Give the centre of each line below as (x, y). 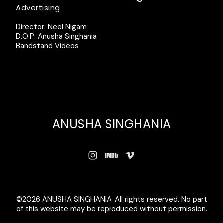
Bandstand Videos (47, 46)
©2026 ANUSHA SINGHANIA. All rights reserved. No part (111, 199)
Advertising (38, 8)
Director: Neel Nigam (51, 27)
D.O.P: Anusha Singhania (56, 36)
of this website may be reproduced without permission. (111, 208)
